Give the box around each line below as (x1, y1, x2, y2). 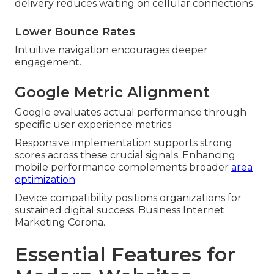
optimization (15, 174, 75, 186)
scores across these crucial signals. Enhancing (15, 149, 235, 161)
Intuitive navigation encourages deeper (15, 44, 208, 56)
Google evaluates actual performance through (15, 106, 246, 119)
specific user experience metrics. (15, 119, 173, 131)
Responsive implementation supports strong (15, 137, 232, 149)
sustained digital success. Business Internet (15, 204, 224, 217)
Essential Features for (15, 242, 235, 267)
